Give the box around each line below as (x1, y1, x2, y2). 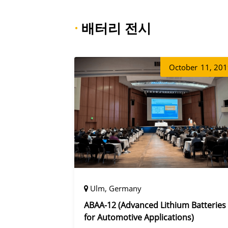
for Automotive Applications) (83, 211, 194, 223)
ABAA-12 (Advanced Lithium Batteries (83, 199, 226, 211)
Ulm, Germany (90, 183, 141, 193)
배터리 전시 (78, 18, 152, 37)
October (169, 62, 198, 72)
